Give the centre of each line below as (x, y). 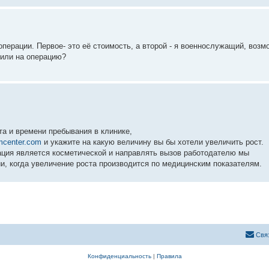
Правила (169, 256)
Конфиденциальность (119, 256)
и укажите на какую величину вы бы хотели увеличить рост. (153, 142)
